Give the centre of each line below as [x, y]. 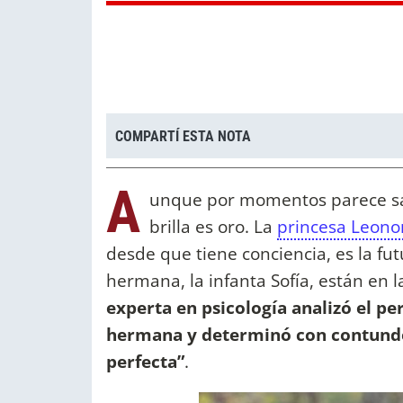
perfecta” [145, 362]
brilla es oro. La [213, 227]
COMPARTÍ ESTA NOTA [183, 136]
